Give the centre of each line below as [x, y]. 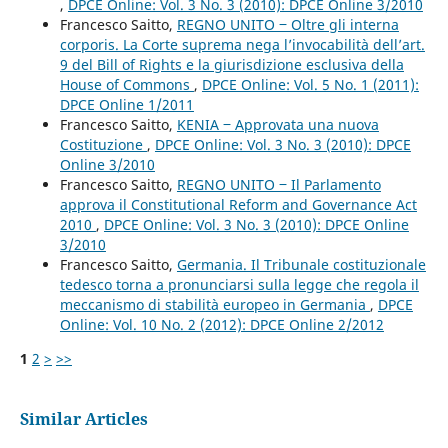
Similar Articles [83, 418]
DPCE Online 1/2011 [126, 104]
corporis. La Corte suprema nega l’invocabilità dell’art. [242, 44]
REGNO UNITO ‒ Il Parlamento [278, 184]
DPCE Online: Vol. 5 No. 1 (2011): [310, 84]
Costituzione [103, 144]
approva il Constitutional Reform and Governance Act [238, 204]
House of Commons [126, 84]
